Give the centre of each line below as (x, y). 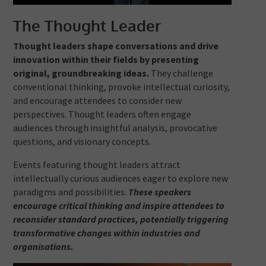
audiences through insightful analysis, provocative (115, 128)
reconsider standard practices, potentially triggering (121, 219)
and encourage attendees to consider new (98, 101)
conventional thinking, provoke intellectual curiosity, (122, 87)
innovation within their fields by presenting (106, 60)
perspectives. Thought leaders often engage (102, 114)
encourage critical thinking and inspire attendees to (119, 206)
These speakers (160, 192)
